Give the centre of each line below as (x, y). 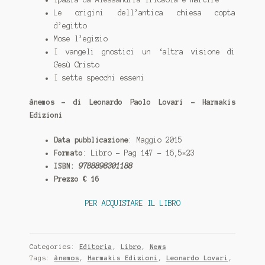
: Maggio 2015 (155, 140)
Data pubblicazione (91, 140)
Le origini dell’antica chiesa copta (145, 12)
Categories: (54, 247)
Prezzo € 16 (76, 179)
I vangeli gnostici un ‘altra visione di (145, 51)
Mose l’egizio (80, 38)
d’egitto (70, 25)
